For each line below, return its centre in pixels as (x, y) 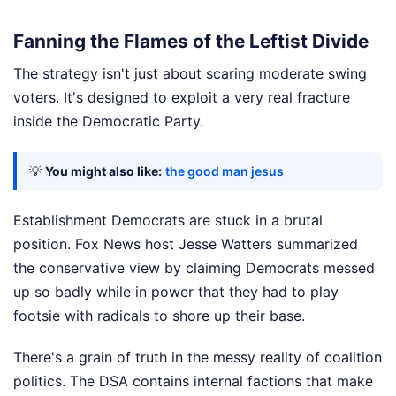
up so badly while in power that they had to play (176, 292)
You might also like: (103, 171)
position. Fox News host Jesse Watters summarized (186, 244)
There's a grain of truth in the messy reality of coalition (198, 358)
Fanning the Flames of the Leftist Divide (191, 42)
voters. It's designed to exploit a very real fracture (182, 98)
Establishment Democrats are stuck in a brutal (168, 221)
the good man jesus (225, 171)
